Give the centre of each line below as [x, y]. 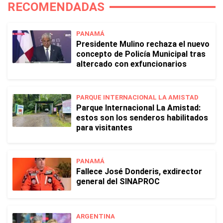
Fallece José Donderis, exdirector [139, 171]
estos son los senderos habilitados [142, 117]
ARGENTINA [96, 216]
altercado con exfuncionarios [131, 64]
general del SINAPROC [118, 181]
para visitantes [104, 127]
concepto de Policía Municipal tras [141, 54]
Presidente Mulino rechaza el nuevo [143, 44]
